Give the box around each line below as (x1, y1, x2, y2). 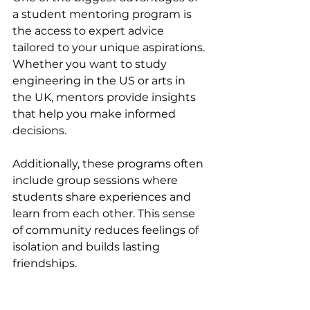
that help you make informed (12, 107, 179, 120)
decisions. (12, 123, 66, 137)
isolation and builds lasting (12, 239, 163, 253)
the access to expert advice (12, 24, 167, 37)
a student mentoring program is (12, 7, 194, 21)
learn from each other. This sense (12, 206, 198, 220)
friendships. (12, 256, 77, 270)
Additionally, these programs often (12, 156, 206, 170)
